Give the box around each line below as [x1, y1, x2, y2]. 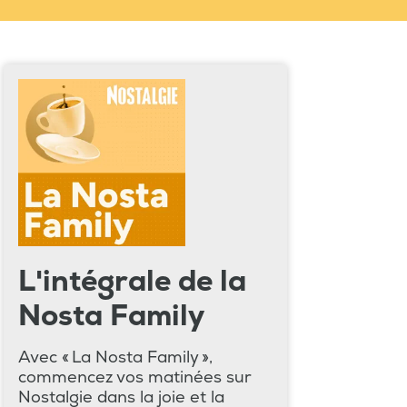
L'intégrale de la [18, 263, 246, 300]
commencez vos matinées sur [18, 366, 252, 388]
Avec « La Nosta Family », [18, 346, 213, 368]
